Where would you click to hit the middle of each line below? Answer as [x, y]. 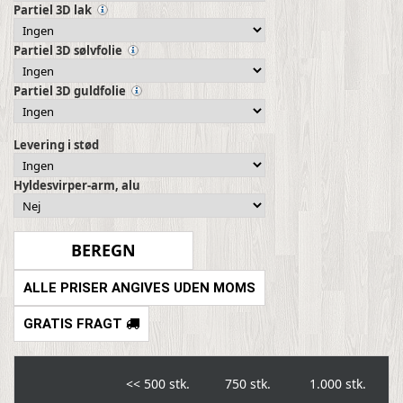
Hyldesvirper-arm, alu [77, 186]
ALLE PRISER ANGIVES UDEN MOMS [139, 288]
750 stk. [248, 384]
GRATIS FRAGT [75, 324]
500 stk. [165, 384]
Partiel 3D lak [53, 10]
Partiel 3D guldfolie [70, 91]
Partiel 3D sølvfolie [68, 51]
